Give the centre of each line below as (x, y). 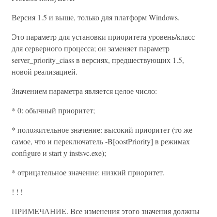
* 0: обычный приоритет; (53, 110)
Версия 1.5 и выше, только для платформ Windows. (96, 17)
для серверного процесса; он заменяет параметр (91, 48)
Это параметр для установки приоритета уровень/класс (103, 37)
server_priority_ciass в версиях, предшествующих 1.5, (98, 60)
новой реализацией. (45, 71)
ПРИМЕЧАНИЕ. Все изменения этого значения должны (106, 211)
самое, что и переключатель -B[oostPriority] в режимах (101, 141)
